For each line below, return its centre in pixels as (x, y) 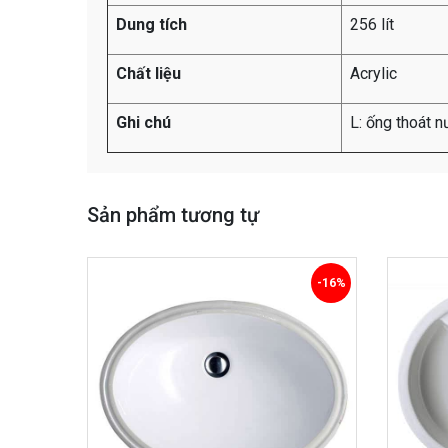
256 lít (372, 24)
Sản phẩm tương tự (173, 214)
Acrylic (373, 73)
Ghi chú (143, 122)
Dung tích (151, 24)
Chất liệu (148, 73)
